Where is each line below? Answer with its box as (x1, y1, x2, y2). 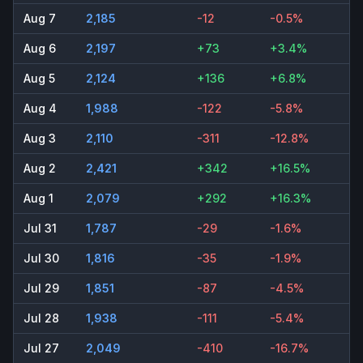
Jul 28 (23, 311, 59, 326)
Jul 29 (23, 281, 59, 296)
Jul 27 (23, 341, 59, 356)
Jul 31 (23, 221, 57, 236)
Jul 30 (23, 251, 59, 266)
